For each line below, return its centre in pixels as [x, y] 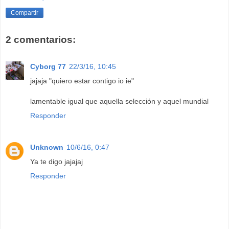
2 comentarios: [41, 40]
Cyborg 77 [48, 66]
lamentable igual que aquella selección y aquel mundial [119, 101]
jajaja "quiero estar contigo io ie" [82, 81]
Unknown [47, 147]
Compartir [25, 13]
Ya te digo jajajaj [56, 161]
